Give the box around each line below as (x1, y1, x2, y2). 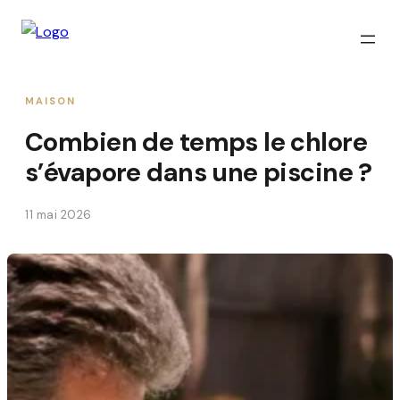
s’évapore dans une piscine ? (25, 155, 372, 190)
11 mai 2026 (25, 207, 92, 223)
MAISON (25, 95, 76, 107)
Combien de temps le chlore (25, 125, 368, 160)
